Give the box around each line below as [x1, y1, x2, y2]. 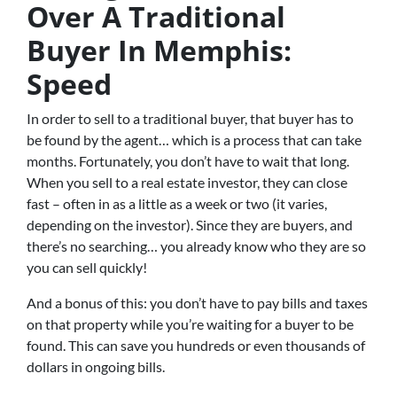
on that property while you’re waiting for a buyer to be [27, 315, 354, 333]
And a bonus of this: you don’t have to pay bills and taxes [27, 294, 368, 312]
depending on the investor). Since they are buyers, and [27, 216, 353, 234]
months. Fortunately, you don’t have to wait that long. [27, 152, 349, 170]
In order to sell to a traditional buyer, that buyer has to [27, 110, 354, 128]
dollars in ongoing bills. [27, 358, 165, 376]
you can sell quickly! [27, 259, 147, 276]
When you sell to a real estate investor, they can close [27, 174, 347, 191]
